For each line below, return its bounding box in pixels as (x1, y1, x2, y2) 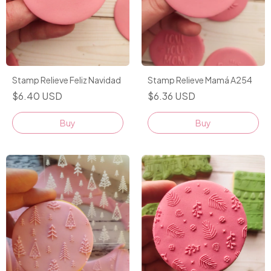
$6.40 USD (12, 90, 62, 103)
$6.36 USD (148, 90, 195, 103)
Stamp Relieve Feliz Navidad (12, 74, 121, 86)
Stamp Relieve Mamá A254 (148, 74, 252, 86)
